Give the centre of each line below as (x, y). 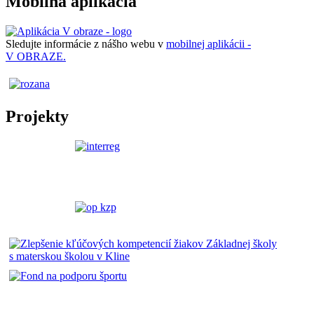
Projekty (37, 117)
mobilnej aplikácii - (209, 43)
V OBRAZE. (36, 56)
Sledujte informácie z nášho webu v (86, 43)
